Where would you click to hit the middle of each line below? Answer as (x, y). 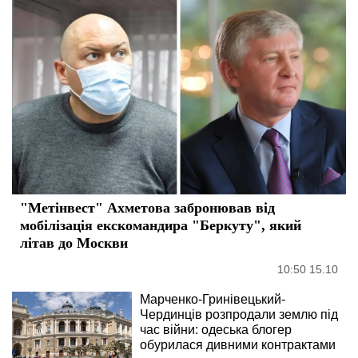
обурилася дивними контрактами (238, 345)
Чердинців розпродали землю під (239, 315)
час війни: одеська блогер (216, 330)
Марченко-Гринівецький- (213, 300)
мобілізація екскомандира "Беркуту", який (161, 226)
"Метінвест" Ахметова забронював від (147, 208)
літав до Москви (74, 243)
